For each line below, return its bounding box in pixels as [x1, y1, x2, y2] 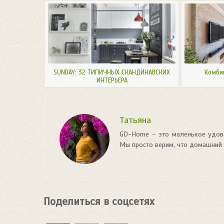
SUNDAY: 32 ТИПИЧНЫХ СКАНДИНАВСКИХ [53, 68, 170, 76]
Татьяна [119, 114, 151, 125]
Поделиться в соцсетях [43, 194, 154, 208]
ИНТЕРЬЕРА [96, 76, 127, 84]
